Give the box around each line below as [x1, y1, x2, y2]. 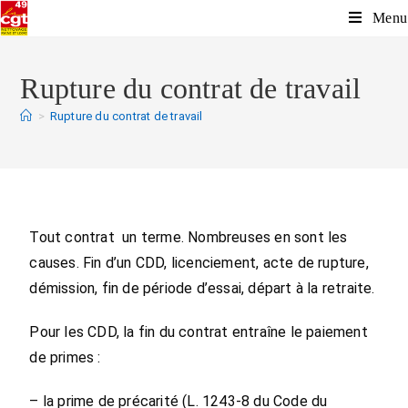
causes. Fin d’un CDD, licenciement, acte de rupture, [29, 254, 369, 271]
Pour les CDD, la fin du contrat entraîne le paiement [29, 323, 368, 341]
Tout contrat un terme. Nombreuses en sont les [29, 229, 348, 246]
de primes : [29, 349, 101, 366]
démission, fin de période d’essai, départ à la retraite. [29, 280, 375, 297]
